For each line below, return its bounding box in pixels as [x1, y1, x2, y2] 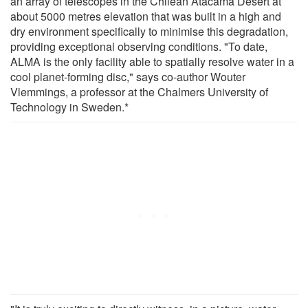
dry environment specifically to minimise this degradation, [10, 23, 288, 39]
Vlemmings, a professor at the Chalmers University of [10, 83, 268, 100]
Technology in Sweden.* [10, 98, 129, 115]
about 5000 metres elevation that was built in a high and [10, 8, 281, 24]
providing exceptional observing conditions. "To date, [10, 38, 267, 54]
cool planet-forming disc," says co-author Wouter [10, 68, 245, 85]
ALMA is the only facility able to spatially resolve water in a [10, 53, 294, 69]
